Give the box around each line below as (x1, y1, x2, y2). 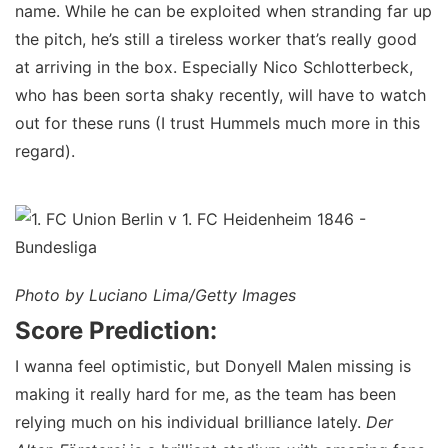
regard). (15, 141, 75, 161)
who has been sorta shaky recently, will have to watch (15, 85, 426, 105)
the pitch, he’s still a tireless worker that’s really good (15, 29, 417, 49)
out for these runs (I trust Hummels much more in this (15, 113, 420, 133)
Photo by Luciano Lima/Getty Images (15, 285, 296, 305)
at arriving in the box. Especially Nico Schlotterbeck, (15, 57, 413, 77)
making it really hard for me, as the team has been (15, 384, 396, 404)
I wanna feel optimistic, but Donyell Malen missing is (15, 356, 411, 376)
